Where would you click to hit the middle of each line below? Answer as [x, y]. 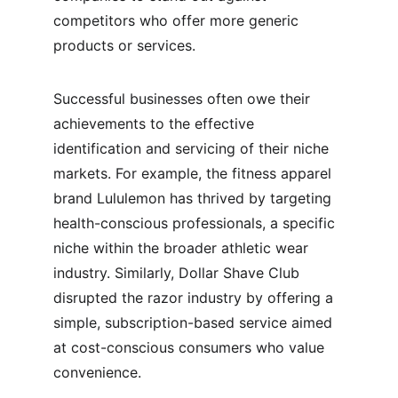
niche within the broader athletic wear [183, 248]
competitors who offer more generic [178, 20]
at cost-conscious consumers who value [191, 347]
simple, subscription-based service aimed [195, 322]
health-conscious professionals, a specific [196, 223]
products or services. [124, 45]
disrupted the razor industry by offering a [195, 298]
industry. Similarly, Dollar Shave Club [179, 273]
